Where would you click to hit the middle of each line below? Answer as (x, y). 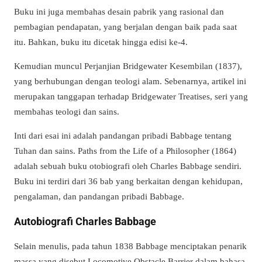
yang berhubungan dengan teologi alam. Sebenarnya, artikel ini (130, 81)
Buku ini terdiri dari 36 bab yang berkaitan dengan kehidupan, (128, 181)
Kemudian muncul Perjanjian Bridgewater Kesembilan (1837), (128, 65)
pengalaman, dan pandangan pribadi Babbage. (99, 196)
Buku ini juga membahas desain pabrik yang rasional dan (119, 11)
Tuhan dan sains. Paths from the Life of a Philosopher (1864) (125, 150)
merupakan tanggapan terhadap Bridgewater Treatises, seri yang (131, 96)
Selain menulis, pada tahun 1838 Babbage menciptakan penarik (130, 246)
